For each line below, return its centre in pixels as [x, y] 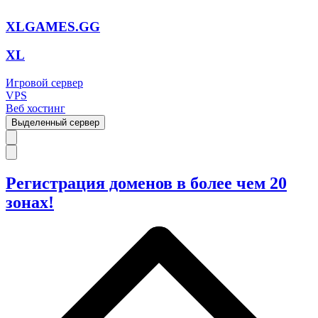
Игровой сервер [44, 83]
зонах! [30, 203]
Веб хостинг [35, 109]
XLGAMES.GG [53, 26]
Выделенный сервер [55, 123]
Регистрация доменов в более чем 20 [146, 183]
